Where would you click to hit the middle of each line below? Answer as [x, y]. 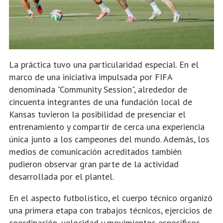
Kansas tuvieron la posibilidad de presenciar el [97, 114]
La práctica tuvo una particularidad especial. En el [104, 64]
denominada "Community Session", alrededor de [98, 89]
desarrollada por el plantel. [61, 176]
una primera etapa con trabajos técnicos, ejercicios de [111, 210]
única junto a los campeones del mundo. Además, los [109, 139]
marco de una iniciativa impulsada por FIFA [91, 77]
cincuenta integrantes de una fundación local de [101, 102]
